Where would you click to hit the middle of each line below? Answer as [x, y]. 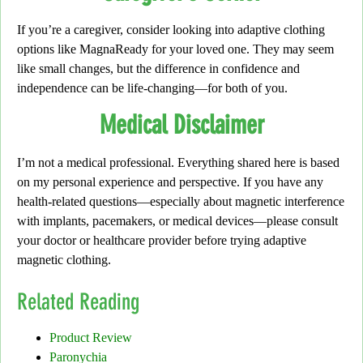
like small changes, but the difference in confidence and [158, 69]
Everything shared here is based [257, 163]
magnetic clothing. [64, 260]
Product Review [91, 337]
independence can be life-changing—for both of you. [152, 88]
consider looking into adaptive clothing [226, 30]
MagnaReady [115, 49]
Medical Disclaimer [181, 125]
